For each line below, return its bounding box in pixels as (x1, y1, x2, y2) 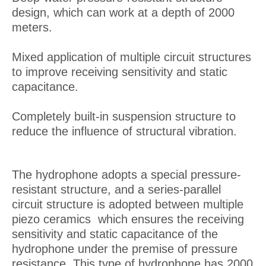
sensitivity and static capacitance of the (12, 227, 218, 240)
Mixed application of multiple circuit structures (12, 50, 251, 64)
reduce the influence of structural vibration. (12, 125, 237, 138)
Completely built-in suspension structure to (12, 110, 236, 123)
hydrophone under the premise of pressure (12, 242, 237, 255)
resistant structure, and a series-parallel (12, 183, 221, 196)
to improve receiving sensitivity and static (12, 65, 227, 78)
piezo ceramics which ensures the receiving (12, 213, 244, 226)
